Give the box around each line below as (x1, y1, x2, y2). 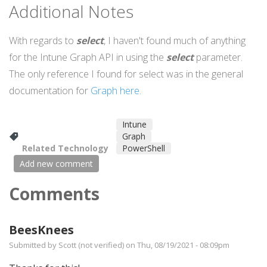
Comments (9, 182, 100, 206)
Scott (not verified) (58, 240, 124, 251)
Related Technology (22, 142, 108, 154)
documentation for (9, 84, 91, 98)
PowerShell (122, 142, 165, 154)
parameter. (194, 51, 245, 64)
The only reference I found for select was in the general (9, 67, 243, 81)
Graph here (91, 84, 139, 98)
